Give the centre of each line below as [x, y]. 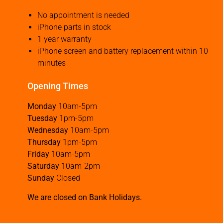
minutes [52, 63]
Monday [42, 107]
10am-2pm [80, 166]
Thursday [44, 142]
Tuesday [42, 118]
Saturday [43, 166]
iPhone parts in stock [74, 27]
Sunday [41, 178]
